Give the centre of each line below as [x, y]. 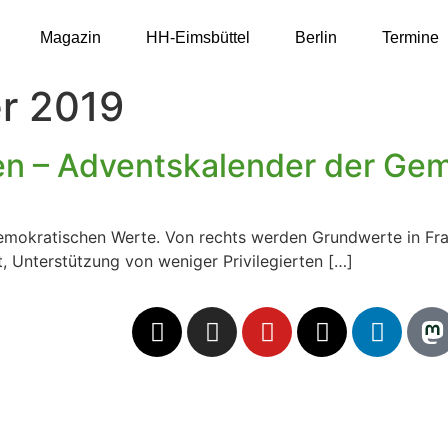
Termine [410, 37]
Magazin [70, 37]
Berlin [315, 37]
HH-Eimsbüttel [197, 37]
